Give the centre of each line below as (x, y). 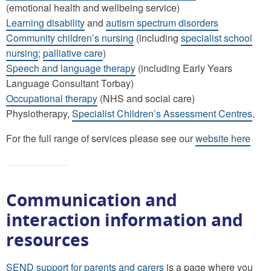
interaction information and (125, 219)
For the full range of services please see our (101, 138)
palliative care (73, 53)
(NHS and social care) (146, 98)
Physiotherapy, (39, 113)
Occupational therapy (52, 98)
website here (223, 138)
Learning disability (45, 22)
